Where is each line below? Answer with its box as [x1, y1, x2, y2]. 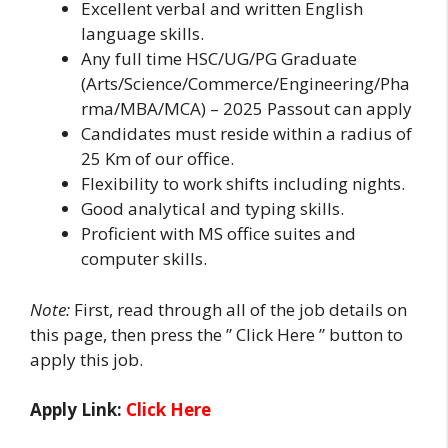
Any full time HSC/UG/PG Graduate [81, 47, 357, 71]
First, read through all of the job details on [70, 297, 407, 321]
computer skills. [81, 247, 207, 271]
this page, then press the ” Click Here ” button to [30, 322, 403, 346]
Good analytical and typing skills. [81, 197, 344, 221]
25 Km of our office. [81, 147, 234, 171]
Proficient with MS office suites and [81, 222, 356, 246]
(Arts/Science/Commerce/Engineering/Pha [81, 72, 410, 96]
